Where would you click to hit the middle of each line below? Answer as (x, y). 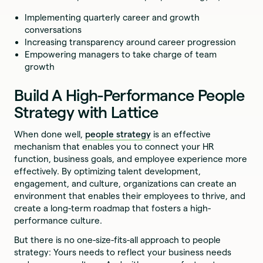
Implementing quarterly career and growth (112, 17)
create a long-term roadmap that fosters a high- (113, 208)
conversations (53, 29)
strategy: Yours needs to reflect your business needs (123, 252)
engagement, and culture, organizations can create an (126, 184)
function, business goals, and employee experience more (131, 159)
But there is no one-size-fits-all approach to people (118, 240)
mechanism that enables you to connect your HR (114, 147)
